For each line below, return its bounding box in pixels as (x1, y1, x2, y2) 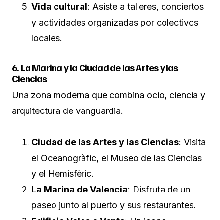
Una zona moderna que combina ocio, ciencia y (12, 89, 205, 100)
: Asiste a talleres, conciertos (87, 1, 204, 12)
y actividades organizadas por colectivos (31, 17, 198, 27)
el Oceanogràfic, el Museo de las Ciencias (31, 152, 202, 163)
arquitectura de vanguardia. (12, 105, 123, 116)
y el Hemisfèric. (31, 168, 94, 179)
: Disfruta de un (128, 184, 190, 194)
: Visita (179, 137, 206, 147)
